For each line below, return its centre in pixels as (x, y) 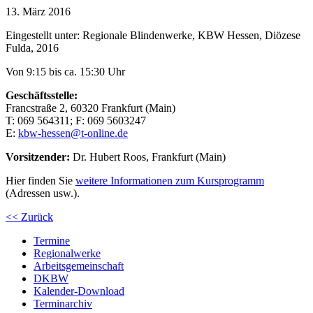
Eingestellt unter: (44, 35)
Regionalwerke (67, 253)
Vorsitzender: (38, 156)
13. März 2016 (38, 11)
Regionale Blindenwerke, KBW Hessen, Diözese (191, 35)
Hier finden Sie (41, 180)
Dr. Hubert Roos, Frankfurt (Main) (148, 156)
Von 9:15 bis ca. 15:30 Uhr (65, 71)
